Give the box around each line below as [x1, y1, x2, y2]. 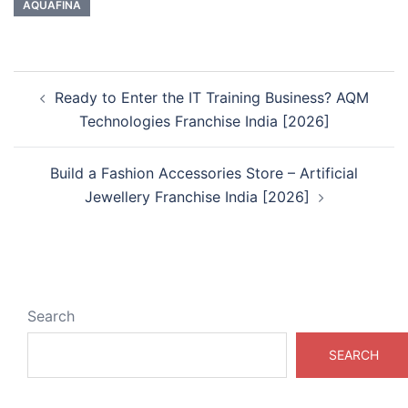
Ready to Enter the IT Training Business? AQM [54, 87, 369, 107]
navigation [13, 94, 125, 121]
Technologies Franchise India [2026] [78, 111, 330, 130]
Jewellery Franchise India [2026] [84, 187, 310, 206]
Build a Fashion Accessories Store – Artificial [50, 163, 358, 182]
